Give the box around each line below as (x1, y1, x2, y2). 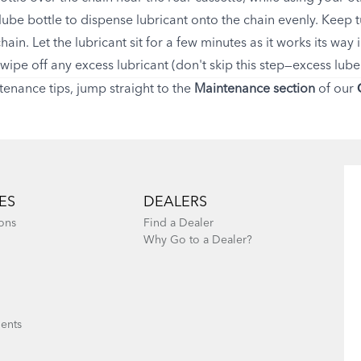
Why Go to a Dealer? (143, 234, 252, 246)
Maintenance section (194, 82, 315, 96)
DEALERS (143, 194, 207, 210)
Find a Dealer (143, 217, 214, 229)
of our (315, 82, 357, 96)
